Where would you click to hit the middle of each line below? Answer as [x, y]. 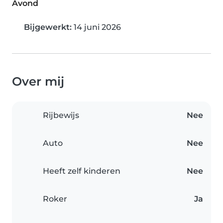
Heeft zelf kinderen [82, 171]
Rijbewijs [61, 115]
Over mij [38, 82]
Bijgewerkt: [48, 27]
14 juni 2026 [96, 27]
